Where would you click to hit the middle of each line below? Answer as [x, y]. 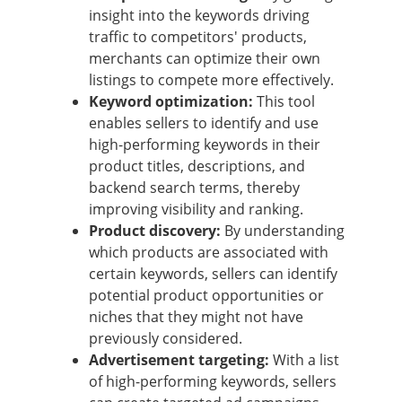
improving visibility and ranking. [196, 210]
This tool [284, 102]
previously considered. [166, 339]
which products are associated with [209, 253]
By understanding [283, 231]
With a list [304, 360]
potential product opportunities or [206, 296]
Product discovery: [155, 231]
